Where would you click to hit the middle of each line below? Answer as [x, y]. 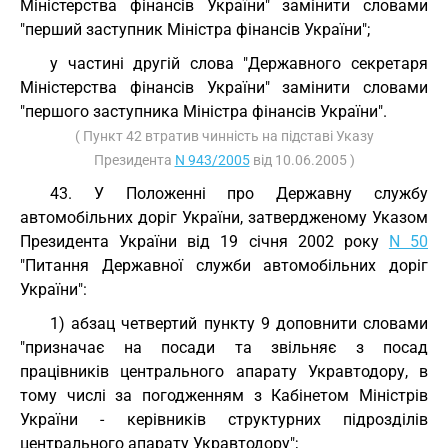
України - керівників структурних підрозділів [224, 419]
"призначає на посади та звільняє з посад [224, 347]
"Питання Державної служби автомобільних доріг [224, 265]
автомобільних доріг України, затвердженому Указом [224, 217]
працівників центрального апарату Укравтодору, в [224, 371]
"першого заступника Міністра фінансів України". [203, 111]
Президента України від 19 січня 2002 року [204, 241]
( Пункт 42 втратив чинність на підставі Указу [224, 136]
